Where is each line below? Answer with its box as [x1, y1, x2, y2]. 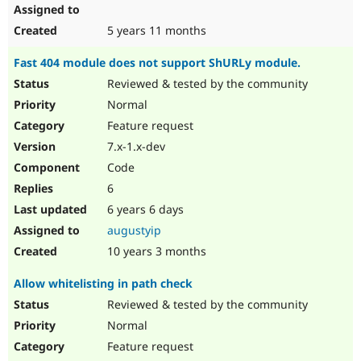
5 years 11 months [104, 23, 206, 39]
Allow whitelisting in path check [14, 276, 193, 292]
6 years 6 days [104, 201, 184, 218]
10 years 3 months [104, 243, 206, 259]
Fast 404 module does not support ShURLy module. [14, 55, 301, 71]
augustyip [107, 222, 161, 239]
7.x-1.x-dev [104, 139, 165, 155]
